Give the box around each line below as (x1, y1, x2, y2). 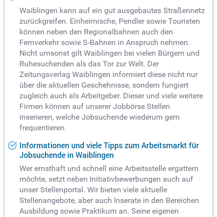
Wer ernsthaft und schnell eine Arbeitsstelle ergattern (19, 164, 199, 173)
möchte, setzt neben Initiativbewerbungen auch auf (19, 174, 193, 184)
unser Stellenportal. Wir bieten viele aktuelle (19, 185, 167, 195)
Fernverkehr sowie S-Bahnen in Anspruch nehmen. (19, 37, 190, 47)
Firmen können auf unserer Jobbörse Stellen (19, 101, 170, 111)
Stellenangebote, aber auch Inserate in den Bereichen (19, 196, 199, 205)
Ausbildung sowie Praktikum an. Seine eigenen (19, 206, 179, 216)
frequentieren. (19, 123, 66, 132)
